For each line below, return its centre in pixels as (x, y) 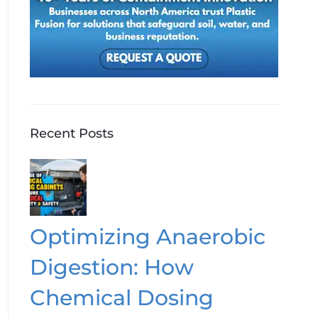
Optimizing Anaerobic (147, 236)
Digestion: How (111, 267)
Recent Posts (71, 133)
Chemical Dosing (121, 297)
